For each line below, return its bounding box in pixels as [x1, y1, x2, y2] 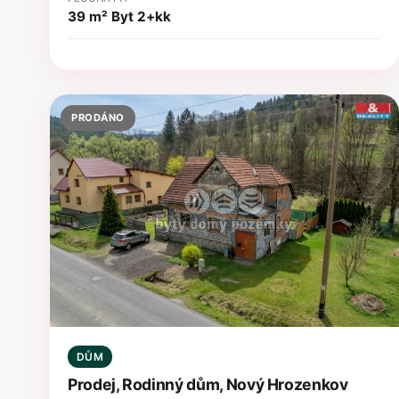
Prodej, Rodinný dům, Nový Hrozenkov [68, 375, 348, 395]
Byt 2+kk [110, 7, 171, 25]
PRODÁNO [71, 110, 125, 124]
